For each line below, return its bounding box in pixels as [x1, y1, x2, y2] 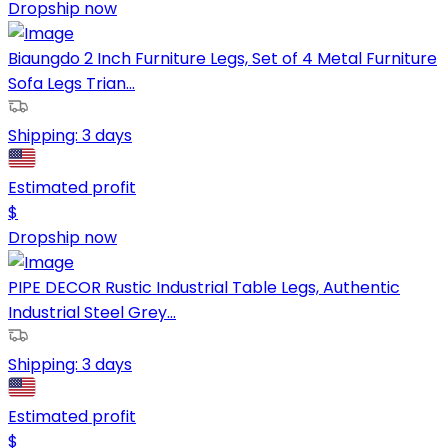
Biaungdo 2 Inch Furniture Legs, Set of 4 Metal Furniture [8, 47, 437, 70]
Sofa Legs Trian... [8, 72, 135, 95]
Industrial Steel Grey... [8, 301, 176, 324]
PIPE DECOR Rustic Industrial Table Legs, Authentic [8, 276, 400, 299]
